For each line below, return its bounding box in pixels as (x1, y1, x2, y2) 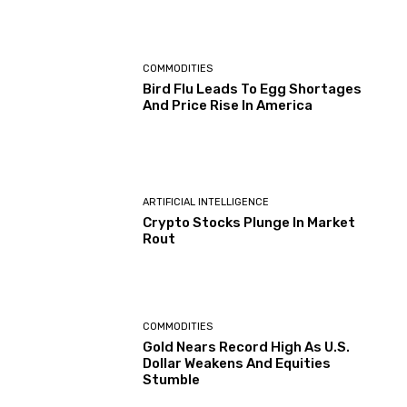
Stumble (143, 372, 201, 389)
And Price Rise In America (143, 97, 313, 114)
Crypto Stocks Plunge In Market (143, 213, 356, 231)
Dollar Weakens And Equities (143, 355, 332, 372)
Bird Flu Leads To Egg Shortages (143, 81, 362, 98)
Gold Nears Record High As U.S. (143, 339, 351, 356)
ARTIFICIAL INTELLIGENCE (143, 195, 270, 208)
